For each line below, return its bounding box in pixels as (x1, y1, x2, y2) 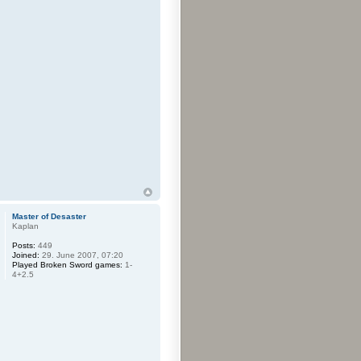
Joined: (12, 250, 40, 259)
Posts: (12, 240, 36, 250)
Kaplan (12, 221, 39, 230)
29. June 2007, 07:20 (39, 250, 124, 259)
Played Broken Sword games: (12, 259, 123, 269)
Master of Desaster (12, 211, 87, 221)
